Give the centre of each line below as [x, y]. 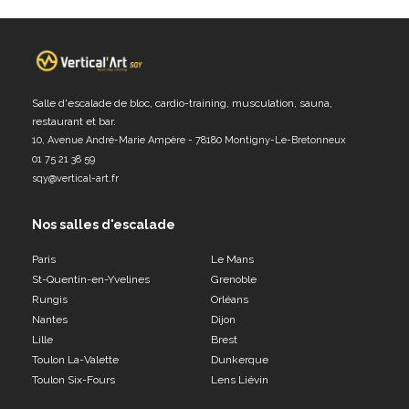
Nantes [50, 320]
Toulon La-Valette [75, 360]
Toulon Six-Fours [73, 380]
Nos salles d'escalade [104, 225]
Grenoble [234, 280]
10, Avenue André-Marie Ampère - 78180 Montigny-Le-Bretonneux [189, 141]
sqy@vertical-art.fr [75, 179]
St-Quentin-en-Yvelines [91, 280]
